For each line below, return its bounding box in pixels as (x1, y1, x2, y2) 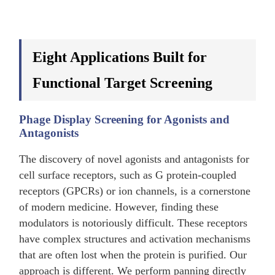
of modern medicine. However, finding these (19, 201, 219, 214)
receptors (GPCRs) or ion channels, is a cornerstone (19, 185, 251, 198)
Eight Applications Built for (33, 48, 207, 65)
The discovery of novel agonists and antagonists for (19, 153, 250, 166)
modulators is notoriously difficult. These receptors (19, 217, 248, 230)
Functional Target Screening (33, 74, 213, 91)
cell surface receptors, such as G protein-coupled (19, 169, 237, 182)
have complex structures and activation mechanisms (19, 233, 251, 246)
